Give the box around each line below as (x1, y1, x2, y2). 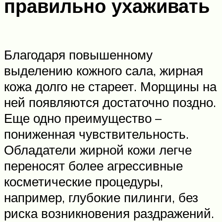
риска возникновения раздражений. (4, 205, 214, 221)
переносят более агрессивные (4, 157, 183, 173)
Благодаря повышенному (4, 46, 153, 62)
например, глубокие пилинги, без (4, 189, 198, 205)
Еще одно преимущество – (4, 110, 162, 126)
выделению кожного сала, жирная (4, 62, 203, 78)
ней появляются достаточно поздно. (4, 94, 216, 110)
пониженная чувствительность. (4, 125, 189, 142)
